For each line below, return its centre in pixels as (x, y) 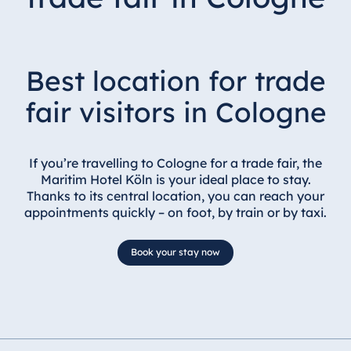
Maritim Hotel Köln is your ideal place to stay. (175, 179)
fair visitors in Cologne (175, 112)
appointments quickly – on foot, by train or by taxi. (175, 212)
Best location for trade (175, 80)
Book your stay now (175, 252)
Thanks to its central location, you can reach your (175, 195)
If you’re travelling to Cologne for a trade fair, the (175, 163)
